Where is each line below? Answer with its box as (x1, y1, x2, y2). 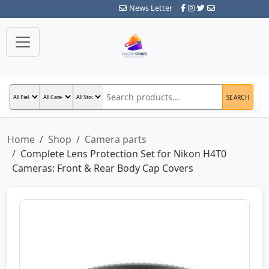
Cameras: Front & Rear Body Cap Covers (12, 162, 193, 175)
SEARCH (226, 92, 249, 101)
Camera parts (85, 133, 147, 146)
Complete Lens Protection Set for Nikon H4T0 (20, 147, 226, 160)
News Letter (129, 2, 172, 13)
